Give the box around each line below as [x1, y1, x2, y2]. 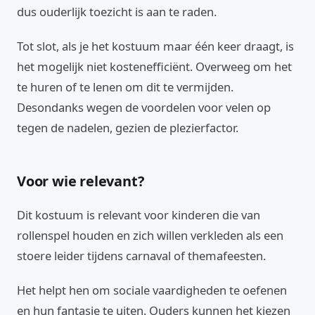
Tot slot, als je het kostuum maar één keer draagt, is [17, 38, 294, 54]
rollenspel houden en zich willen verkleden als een [17, 227, 283, 243]
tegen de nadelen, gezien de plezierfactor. [17, 120, 238, 136]
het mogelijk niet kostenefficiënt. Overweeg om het [17, 58, 292, 75]
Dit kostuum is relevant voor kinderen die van [17, 207, 260, 223]
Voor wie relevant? [17, 172, 145, 191]
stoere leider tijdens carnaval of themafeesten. [17, 247, 266, 264]
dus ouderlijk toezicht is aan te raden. [17, 4, 217, 20]
